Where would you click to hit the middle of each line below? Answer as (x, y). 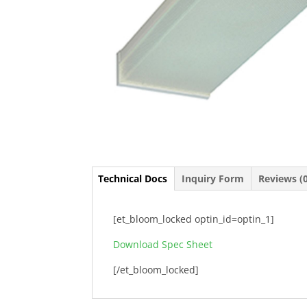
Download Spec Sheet (163, 245)
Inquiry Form (213, 179)
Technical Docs (133, 179)
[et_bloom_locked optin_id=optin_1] (194, 219)
